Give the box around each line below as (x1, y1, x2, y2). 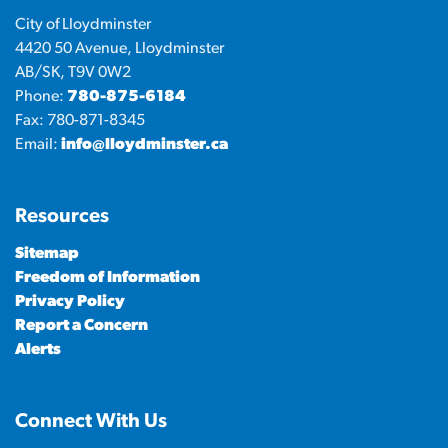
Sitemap (15, 246, 79, 263)
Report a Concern (15, 318, 148, 335)
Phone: (15, 89, 67, 106)
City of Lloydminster (15, 17, 151, 34)
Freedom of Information (15, 270, 200, 287)
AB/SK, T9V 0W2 (15, 65, 131, 82)
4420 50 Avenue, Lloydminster (15, 41, 224, 58)
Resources (15, 207, 109, 228)
